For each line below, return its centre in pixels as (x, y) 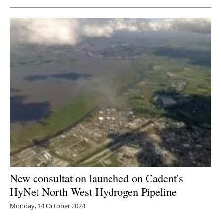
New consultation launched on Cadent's (96, 178)
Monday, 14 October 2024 (48, 206)
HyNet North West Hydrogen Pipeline (93, 192)
